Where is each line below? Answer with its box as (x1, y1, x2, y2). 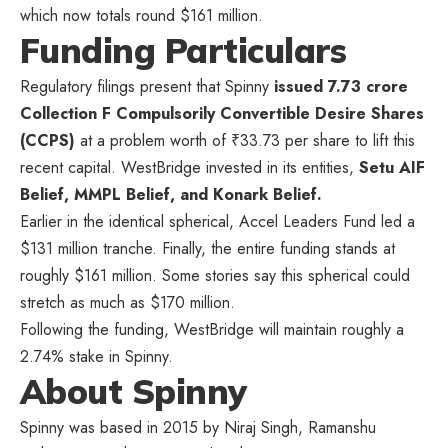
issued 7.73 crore (274, 74, 408, 98)
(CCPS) (20, 128, 75, 152)
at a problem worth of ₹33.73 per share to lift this (75, 128, 415, 152)
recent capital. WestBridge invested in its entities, (20, 155, 359, 179)
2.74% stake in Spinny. (20, 344, 173, 368)
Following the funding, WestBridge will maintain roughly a (20, 317, 404, 341)
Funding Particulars (20, 28, 347, 72)
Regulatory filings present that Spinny (20, 74, 274, 98)
